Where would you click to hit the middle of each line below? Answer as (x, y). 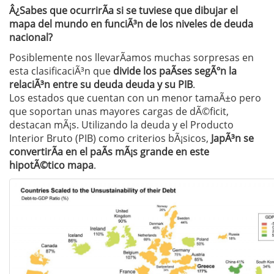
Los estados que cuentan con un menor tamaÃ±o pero (135, 98)
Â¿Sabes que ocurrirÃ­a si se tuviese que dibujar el (124, 10)
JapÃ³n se (232, 138)
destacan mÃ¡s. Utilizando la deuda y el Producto (121, 125)
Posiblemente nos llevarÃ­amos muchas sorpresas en (131, 57)
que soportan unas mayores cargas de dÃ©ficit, (119, 111)
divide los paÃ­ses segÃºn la (175, 71)
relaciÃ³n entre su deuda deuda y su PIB (101, 84)
